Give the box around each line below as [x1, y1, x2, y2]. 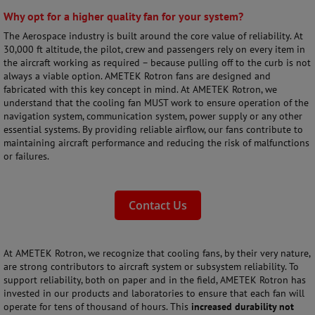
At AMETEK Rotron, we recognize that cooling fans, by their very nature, [4, 247, 310, 259]
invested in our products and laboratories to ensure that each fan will [4, 287, 304, 300]
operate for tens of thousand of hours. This [4, 300, 191, 313]
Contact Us [128, 198, 187, 213]
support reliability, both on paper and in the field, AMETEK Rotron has [4, 274, 306, 286]
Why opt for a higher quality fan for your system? [4, 9, 243, 23]
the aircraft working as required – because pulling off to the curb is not [4, 56, 311, 69]
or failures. [4, 150, 49, 162]
